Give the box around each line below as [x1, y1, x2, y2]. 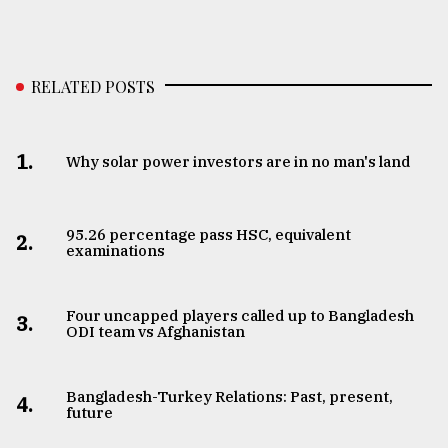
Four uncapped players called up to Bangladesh [65, 306, 414, 326]
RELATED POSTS [31, 76, 155, 98]
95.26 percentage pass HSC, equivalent [65, 225, 351, 245]
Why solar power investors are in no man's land [65, 152, 411, 172]
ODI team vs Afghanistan [65, 322, 245, 342]
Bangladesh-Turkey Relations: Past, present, [65, 387, 393, 407]
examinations [65, 241, 165, 261]
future [65, 403, 113, 423]
